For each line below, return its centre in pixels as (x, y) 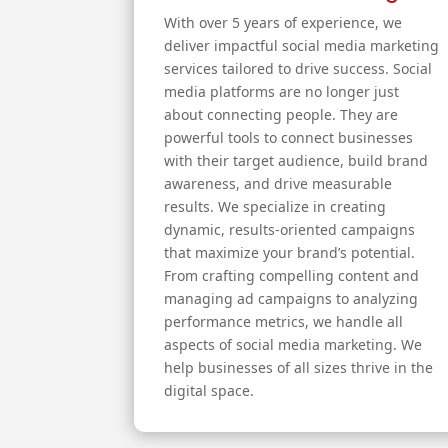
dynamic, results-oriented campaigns (290, 230)
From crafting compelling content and (292, 276)
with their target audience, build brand (296, 161)
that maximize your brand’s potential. (290, 253)
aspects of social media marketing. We (293, 345)
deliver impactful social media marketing (302, 46)
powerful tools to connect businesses (289, 138)
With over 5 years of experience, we (283, 23)
